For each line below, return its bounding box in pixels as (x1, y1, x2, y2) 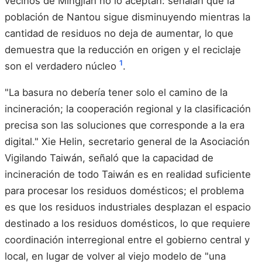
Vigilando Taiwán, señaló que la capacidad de (5, 152, 213, 164)
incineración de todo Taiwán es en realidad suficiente (5, 168, 251, 181)
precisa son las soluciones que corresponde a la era (5, 119, 244, 132)
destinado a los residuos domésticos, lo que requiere (5, 218, 250, 230)
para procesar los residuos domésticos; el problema (5, 185, 244, 197)
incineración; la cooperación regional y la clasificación (5, 103, 251, 115)
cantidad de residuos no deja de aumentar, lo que (5, 27, 233, 39)
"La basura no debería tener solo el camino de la (5, 87, 227, 99)
